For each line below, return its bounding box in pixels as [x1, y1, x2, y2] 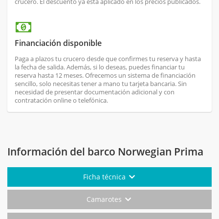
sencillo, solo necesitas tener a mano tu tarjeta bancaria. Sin [15, 79, 187, 88]
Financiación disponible [15, 38, 102, 49]
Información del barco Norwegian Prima [7, 145, 203, 159]
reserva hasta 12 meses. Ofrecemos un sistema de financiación [15, 71, 196, 80]
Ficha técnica [83, 172, 128, 182]
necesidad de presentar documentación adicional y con [15, 88, 175, 97]
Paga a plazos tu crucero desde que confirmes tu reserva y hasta [15, 54, 201, 64]
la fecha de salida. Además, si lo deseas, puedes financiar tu [15, 63, 185, 72]
